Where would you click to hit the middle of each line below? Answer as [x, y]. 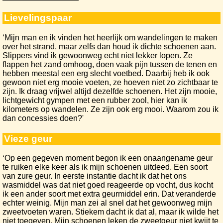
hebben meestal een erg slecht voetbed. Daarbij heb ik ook [106, 73]
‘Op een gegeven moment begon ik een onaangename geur [108, 158]
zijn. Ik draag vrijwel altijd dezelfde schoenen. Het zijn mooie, [110, 91]
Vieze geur [28, 138]
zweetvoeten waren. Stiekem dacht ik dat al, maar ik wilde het [111, 212]
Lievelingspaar [38, 18]
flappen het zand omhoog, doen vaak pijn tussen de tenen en [110, 64]
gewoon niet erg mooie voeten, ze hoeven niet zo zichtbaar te [110, 82]
